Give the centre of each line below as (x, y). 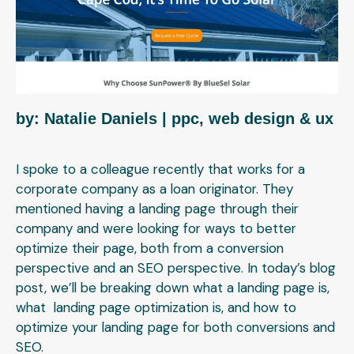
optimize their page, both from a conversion (150, 249)
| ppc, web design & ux (245, 119)
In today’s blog (290, 268)
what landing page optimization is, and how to (156, 308)
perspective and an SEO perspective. (130, 268)
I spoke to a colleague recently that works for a (160, 169)
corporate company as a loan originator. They (154, 189)
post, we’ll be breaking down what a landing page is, (173, 288)
